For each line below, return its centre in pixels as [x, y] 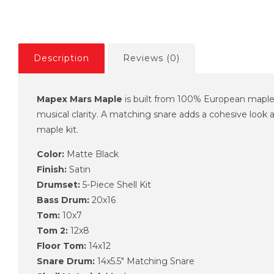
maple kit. [57, 129]
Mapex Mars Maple [80, 99]
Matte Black [91, 154]
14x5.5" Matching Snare [145, 261]
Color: [50, 154]
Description [61, 58]
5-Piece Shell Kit [116, 184]
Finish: [52, 169]
